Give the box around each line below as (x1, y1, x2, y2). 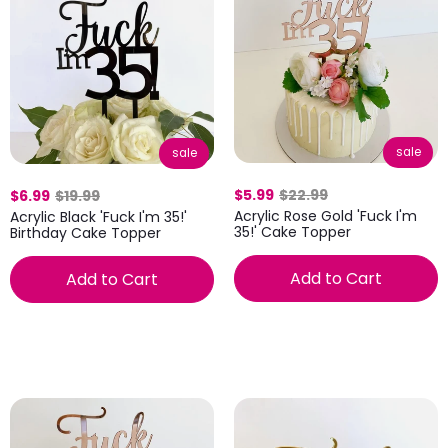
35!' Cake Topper (234, 222, 351, 242)
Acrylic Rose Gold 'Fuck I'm (234, 206, 417, 226)
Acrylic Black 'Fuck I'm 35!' (10, 206, 187, 227)
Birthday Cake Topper (10, 222, 161, 243)
